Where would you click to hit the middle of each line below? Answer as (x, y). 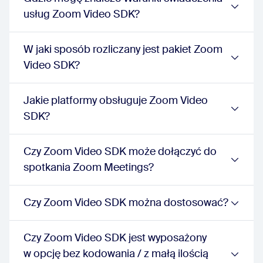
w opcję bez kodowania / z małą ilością (116, 254)
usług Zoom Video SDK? (82, 14)
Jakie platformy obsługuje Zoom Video (116, 100)
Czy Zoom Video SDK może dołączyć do (120, 151)
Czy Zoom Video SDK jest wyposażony (115, 238)
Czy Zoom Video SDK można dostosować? (126, 203)
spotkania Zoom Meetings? (89, 167)
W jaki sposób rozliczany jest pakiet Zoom (123, 49)
